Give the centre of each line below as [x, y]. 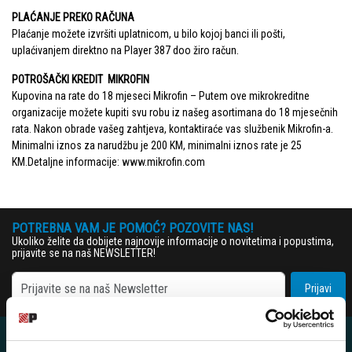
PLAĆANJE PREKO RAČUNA [73, 18]
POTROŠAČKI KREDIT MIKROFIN [81, 80]
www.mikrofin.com [163, 162]
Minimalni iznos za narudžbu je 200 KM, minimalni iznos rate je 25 [157, 146]
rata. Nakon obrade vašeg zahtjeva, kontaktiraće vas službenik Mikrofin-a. [172, 129]
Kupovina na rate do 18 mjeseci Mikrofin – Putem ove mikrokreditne [161, 96]
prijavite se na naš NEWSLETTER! [84, 253]
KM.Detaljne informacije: [67, 162]
